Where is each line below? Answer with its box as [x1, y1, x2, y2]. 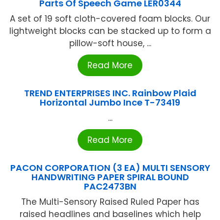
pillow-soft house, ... [69, 37, 151, 50]
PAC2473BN [83, 180, 137, 193]
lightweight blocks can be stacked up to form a [9, 25, 211, 37]
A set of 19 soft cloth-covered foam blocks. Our [10, 13, 210, 25]
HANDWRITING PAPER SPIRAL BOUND [31, 171, 189, 184]
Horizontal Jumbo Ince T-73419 [40, 96, 180, 109]
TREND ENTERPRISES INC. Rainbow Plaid [24, 87, 196, 100]
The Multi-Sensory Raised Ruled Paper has [21, 196, 199, 208]
